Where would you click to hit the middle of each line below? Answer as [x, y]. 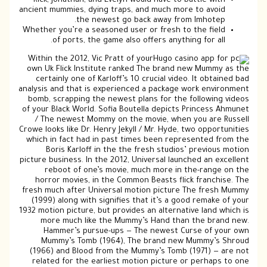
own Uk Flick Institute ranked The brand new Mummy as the [138, 70]
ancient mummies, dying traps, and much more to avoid [122, 10]
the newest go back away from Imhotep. [150, 21]
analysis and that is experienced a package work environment [133, 90]
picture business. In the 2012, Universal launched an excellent [134, 161]
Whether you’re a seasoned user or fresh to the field [124, 31]
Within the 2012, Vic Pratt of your [90, 60]
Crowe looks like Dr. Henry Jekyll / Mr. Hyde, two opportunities [134, 131]
